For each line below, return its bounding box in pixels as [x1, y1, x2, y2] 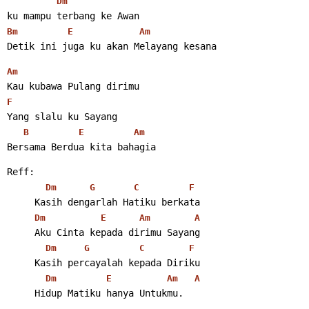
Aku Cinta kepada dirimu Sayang [7, 226, 200, 238]
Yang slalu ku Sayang [7, 110, 117, 122]
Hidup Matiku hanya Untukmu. [7, 287, 189, 299]
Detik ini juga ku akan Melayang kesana [7, 40, 222, 52]
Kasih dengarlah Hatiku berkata [7, 196, 200, 208]
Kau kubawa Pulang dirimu [7, 80, 139, 92]
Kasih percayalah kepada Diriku [7, 257, 200, 268]
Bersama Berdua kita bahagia [7, 141, 161, 152]
